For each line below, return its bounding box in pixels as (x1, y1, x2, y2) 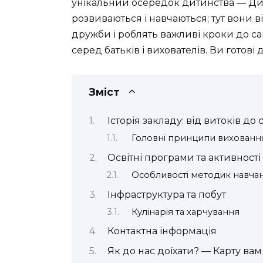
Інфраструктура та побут (107, 188, 226, 200)
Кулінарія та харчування (131, 206, 240, 217)
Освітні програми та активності (107, 151, 261, 163)
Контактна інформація (107, 225, 217, 237)
